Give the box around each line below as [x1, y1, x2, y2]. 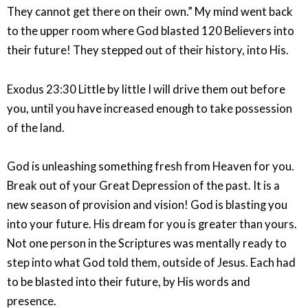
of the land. [7, 120, 65, 135]
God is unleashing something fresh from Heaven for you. [7, 159, 294, 173]
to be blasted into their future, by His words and [7, 274, 250, 289]
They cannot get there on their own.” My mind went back [7, 5, 293, 19]
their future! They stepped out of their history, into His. [7, 43, 289, 58]
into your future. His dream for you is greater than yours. [7, 217, 297, 231]
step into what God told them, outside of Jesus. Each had [7, 255, 296, 269]
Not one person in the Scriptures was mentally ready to [7, 236, 287, 250]
